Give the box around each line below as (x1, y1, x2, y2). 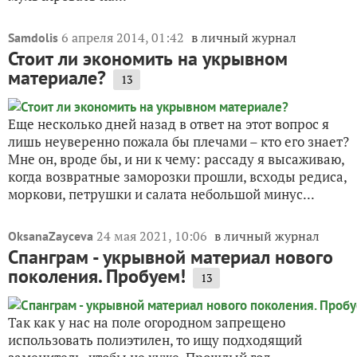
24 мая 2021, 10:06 (96, 227, 210, 245)
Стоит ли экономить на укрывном (8, 46, 288, 72)
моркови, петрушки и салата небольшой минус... (8, 185, 315, 204)
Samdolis (8, 29, 58, 46)
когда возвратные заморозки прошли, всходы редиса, (8, 167, 347, 186)
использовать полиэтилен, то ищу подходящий (8, 331, 302, 350)
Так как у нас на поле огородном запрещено (8, 313, 285, 332)
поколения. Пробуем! (8, 264, 186, 289)
